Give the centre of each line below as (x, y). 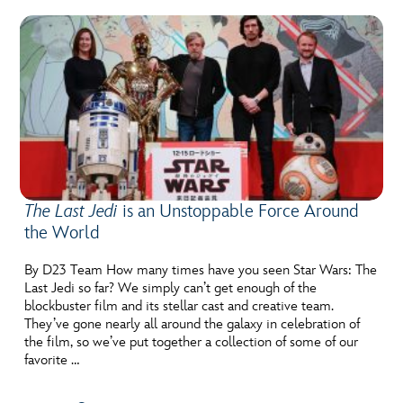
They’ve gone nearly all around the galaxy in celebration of (193, 324)
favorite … (52, 360)
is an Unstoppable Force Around (241, 211)
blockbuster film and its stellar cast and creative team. (179, 306)
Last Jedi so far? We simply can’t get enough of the (171, 288)
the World (63, 233)
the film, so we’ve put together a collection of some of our (192, 342)
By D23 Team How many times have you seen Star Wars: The (201, 270)
